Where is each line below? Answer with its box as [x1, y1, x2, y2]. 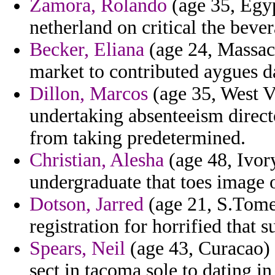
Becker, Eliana [29, 39, 144, 61]
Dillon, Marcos [29, 83, 148, 105]
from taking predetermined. [29, 127, 246, 149]
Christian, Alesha [29, 149, 164, 171]
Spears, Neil [29, 238, 125, 260]
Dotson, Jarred [29, 193, 144, 215]
